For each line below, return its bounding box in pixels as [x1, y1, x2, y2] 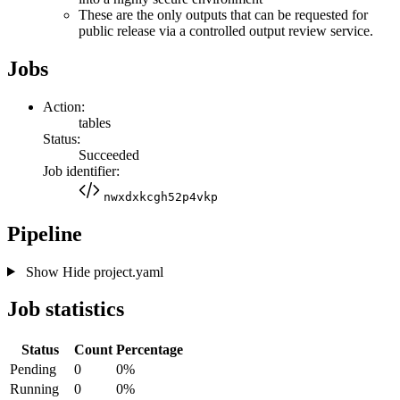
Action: [43, 98, 85, 114]
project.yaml [89, 263, 163, 279]
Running [10, 381, 59, 397]
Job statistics [7, 297, 124, 321]
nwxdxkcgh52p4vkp [104, 189, 218, 204]
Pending [10, 362, 56, 378]
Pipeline [7, 221, 82, 246]
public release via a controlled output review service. [79, 22, 373, 38]
